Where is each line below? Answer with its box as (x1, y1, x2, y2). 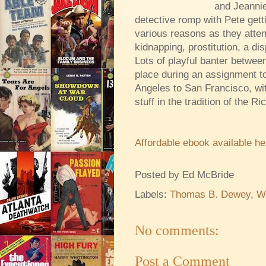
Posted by (135, 169, 182, 180)
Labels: (135, 188, 170, 200)
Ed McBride (182, 169, 234, 180)
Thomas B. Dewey (170, 188, 251, 200)
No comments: (135, 222, 219, 238)
